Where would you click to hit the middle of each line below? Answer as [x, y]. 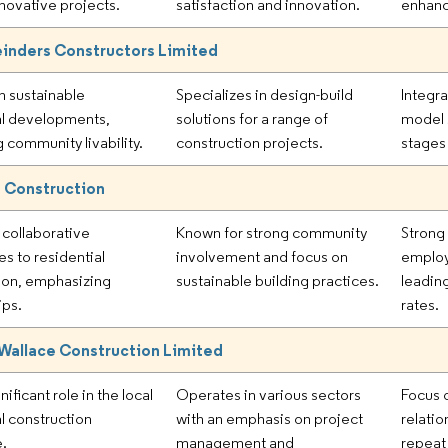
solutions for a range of [252, 118]
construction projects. [250, 142]
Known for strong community [272, 232]
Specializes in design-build [265, 94]
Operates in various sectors [269, 394]
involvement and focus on [262, 256]
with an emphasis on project [270, 418]
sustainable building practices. [278, 280]
